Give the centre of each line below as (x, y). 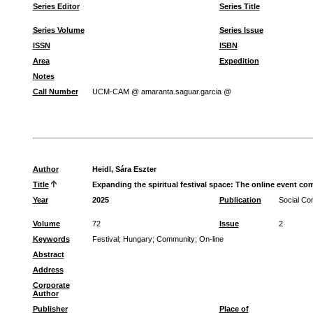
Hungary (137, 239)
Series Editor (56, 6)
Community (175, 239)
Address (48, 270)
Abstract (48, 254)
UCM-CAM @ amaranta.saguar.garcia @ (161, 92)
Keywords (51, 239)
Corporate (51, 285)
